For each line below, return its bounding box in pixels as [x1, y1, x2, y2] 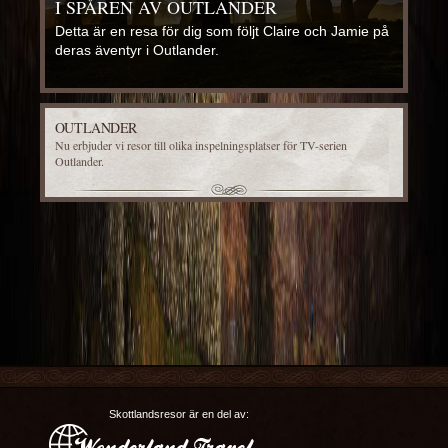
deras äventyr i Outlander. [54, 42, 219, 59]
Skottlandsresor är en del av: [109, 408, 249, 421]
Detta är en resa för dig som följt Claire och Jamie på [54, 23, 389, 40]
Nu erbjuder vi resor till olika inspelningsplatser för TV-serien [54, 137, 347, 154]
